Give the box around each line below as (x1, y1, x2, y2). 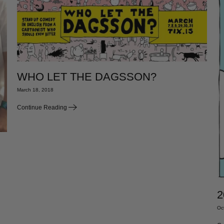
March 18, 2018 (16, 87, 53, 93)
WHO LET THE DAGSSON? (16, 70, 156, 83)
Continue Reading (16, 104, 68, 111)
